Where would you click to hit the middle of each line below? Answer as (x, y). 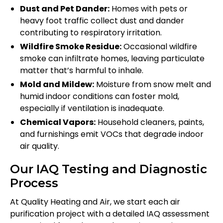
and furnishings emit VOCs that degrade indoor (112, 134)
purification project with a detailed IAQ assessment (110, 214)
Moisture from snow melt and (153, 85)
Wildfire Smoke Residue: (71, 47)
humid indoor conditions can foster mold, (100, 97)
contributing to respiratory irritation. (91, 33)
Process (34, 183)
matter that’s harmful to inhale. (82, 71)
